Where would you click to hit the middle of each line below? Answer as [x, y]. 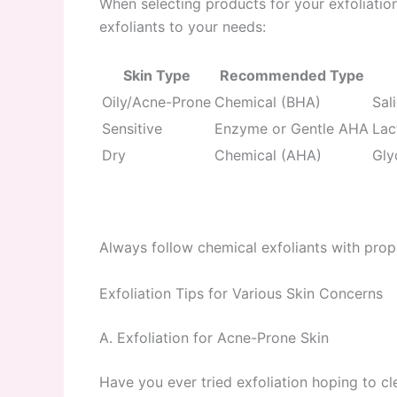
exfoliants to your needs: [183, 27]
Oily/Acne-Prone [156, 101]
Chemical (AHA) [268, 155]
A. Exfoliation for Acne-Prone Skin [214, 337]
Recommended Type [292, 75]
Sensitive [132, 128]
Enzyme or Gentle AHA [292, 128]
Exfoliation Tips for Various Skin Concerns [241, 293]
